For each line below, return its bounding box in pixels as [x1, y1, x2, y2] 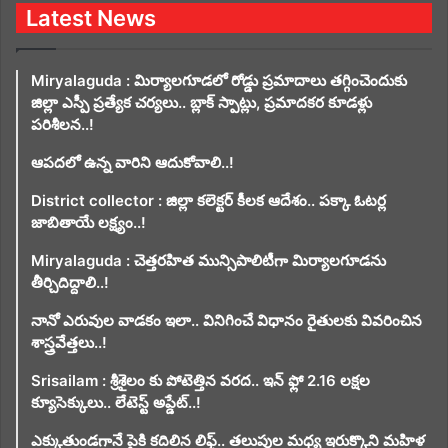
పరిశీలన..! [31, 115, 94, 135]
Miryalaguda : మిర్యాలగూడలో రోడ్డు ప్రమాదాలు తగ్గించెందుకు [31, 71, 407, 91]
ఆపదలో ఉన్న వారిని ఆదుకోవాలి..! [31, 153, 234, 173]
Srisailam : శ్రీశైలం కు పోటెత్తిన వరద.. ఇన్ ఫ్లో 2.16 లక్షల [31, 371, 370, 391]
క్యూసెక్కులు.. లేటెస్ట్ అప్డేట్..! [31, 393, 201, 413]
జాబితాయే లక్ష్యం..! [31, 213, 150, 233]
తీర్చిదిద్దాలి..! [31, 273, 109, 293]
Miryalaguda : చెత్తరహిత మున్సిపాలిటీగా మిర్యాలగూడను [31, 251, 386, 271]
